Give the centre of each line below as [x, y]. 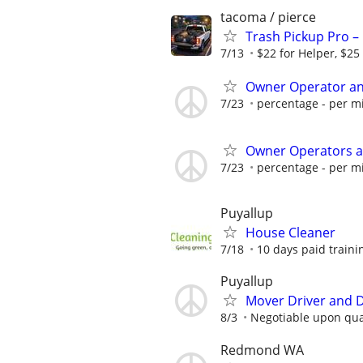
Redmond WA [262, 350]
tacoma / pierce [268, 17]
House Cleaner [290, 233]
